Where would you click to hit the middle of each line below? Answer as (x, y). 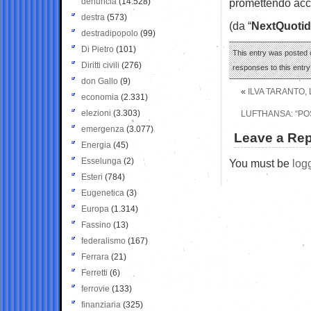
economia (100, 97)
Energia (96, 145)
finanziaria (101, 304)
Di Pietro (98, 49)
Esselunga (101, 161)
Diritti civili (100, 65)
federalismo (103, 241)
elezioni (96, 113)
